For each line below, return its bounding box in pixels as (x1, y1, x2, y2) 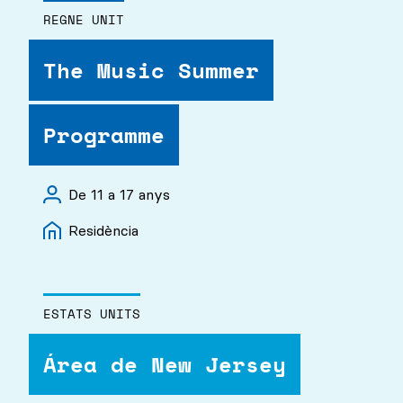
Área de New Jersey (43, 348, 286, 381)
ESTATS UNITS (43, 304, 140, 324)
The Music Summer (43, 54, 259, 86)
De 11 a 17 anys (68, 185, 170, 203)
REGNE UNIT (43, 10, 124, 29)
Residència (68, 221, 139, 240)
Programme (43, 119, 165, 151)
